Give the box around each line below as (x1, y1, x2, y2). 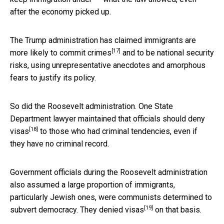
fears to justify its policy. (10, 72, 96, 82)
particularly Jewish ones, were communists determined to (10, 192, 212, 202)
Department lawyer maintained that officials (10, 113, 162, 123)
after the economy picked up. (10, 6, 111, 16)
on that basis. (153, 204, 201, 214)
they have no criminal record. (10, 138, 109, 148)
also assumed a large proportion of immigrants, (10, 179, 175, 189)
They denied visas (80, 204, 144, 214)
